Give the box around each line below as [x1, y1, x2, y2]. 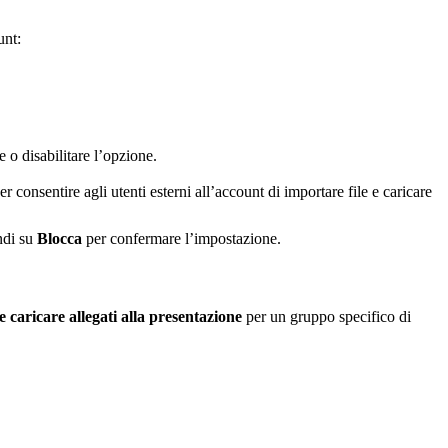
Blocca [37, 230, 82, 248]
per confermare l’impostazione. [86, 230, 281, 248]
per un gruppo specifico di [242, 307, 411, 325]
